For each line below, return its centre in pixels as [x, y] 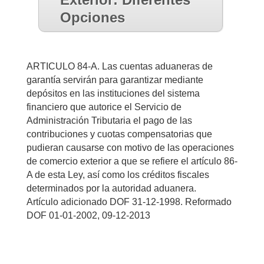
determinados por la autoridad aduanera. [111, 189]
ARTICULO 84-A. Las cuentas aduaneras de [119, 67]
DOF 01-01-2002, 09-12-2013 [88, 216]
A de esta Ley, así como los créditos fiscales [118, 175]
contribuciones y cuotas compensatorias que [119, 134]
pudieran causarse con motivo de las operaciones [130, 148]
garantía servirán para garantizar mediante [115, 80]
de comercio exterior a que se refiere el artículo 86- [132, 161]
